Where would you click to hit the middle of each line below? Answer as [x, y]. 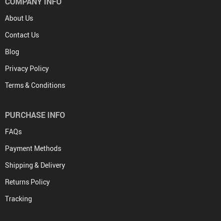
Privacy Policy [27, 68]
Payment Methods [33, 148]
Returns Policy [27, 182]
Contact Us [22, 35]
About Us [19, 18]
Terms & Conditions [35, 85]
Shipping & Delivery [35, 165]
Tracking [18, 199]
